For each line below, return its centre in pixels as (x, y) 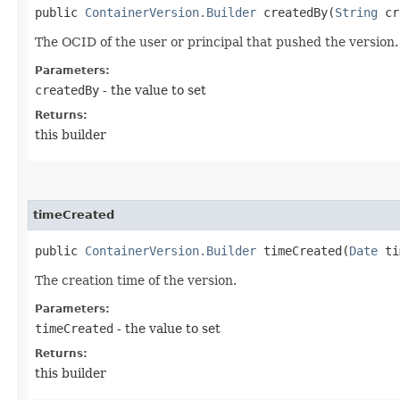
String (356, 12)
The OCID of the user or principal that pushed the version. (217, 42)
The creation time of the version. (136, 280)
